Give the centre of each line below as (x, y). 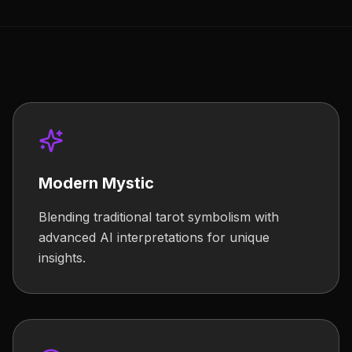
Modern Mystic (96, 183)
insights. (62, 258)
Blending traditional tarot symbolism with (159, 217)
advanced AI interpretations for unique (154, 237)
